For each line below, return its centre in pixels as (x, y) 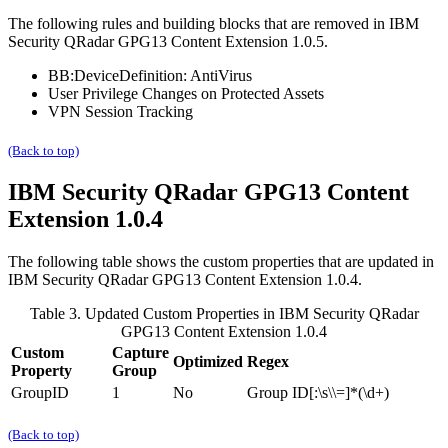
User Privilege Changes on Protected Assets (186, 93)
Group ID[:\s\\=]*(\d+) (318, 392)
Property (41, 370)
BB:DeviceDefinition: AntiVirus (150, 75)
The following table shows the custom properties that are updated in (221, 261)
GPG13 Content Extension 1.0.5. (221, 41)
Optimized (208, 361)
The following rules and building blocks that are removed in (198, 23)
